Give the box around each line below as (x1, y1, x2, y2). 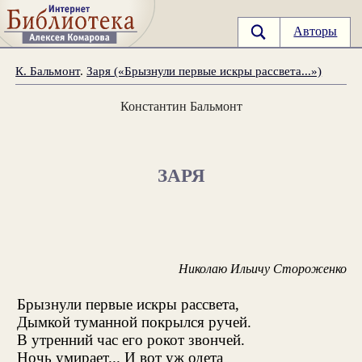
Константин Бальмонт (120, 98, 242, 114)
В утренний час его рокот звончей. (16, 330, 245, 348)
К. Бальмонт (15, 63, 81, 78)
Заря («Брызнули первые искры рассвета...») (86, 63, 322, 78)
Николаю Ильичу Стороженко (178, 261, 347, 277)
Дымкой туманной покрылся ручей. (16, 313, 251, 330)
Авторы (293, 24, 338, 39)
